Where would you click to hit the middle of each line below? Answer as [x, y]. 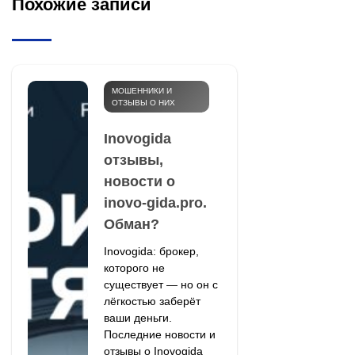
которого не [134, 267]
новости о [139, 181]
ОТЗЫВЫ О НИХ [143, 102]
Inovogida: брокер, [151, 251]
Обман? [131, 224]
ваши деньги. [137, 317]
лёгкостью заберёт [152, 301]
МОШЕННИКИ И [141, 90]
